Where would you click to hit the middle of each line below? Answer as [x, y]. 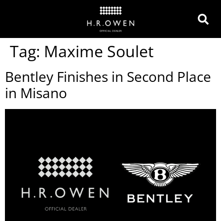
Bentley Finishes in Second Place [108, 76]
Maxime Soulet [99, 51]
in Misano [36, 93]
